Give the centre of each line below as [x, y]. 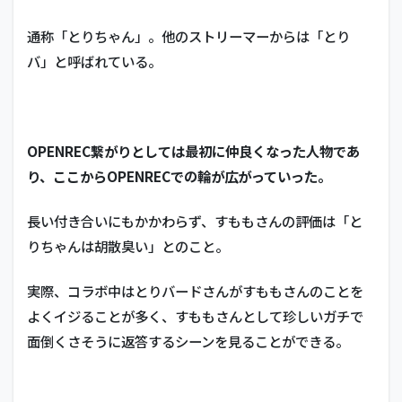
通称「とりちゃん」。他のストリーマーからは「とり [188, 35]
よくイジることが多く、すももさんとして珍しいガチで [195, 315]
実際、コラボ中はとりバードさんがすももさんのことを [195, 290]
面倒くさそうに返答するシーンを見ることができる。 [188, 341]
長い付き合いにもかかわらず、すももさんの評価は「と [195, 220]
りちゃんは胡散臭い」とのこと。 [128, 245]
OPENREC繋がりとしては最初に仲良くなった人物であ [193, 150]
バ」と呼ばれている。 [94, 61]
